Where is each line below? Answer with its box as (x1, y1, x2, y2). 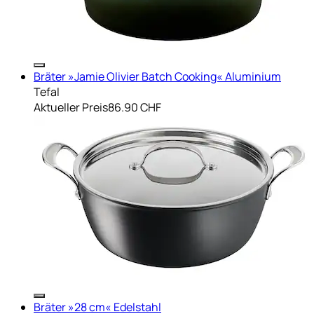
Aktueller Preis (34, 99, 108, 115)
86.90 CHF (108, 99, 161, 115)
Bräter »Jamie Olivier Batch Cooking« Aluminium (34, 68, 281, 84)
